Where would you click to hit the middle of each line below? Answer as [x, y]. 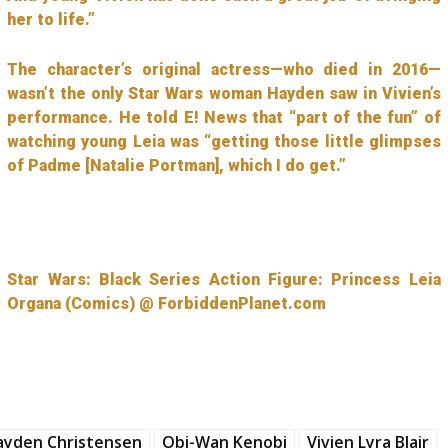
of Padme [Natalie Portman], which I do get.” [177, 165]
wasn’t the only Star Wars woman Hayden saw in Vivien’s [224, 93]
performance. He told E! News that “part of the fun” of [224, 117]
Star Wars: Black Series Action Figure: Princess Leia [224, 279]
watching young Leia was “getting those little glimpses [224, 141]
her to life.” [51, 19]
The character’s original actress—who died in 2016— [224, 69]
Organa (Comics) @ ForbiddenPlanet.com [167, 303]
